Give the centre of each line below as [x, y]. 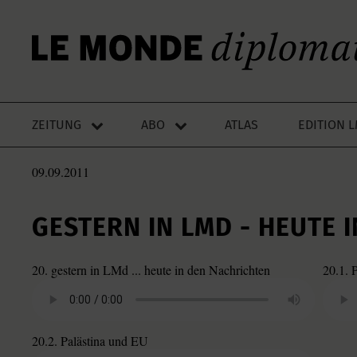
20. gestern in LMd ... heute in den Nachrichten [151, 270]
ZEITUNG [57, 125]
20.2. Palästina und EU [90, 341]
